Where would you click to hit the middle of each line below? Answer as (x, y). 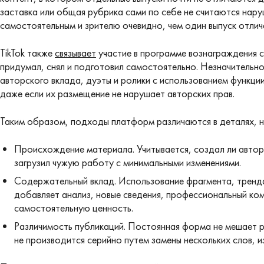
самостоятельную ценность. (74, 208)
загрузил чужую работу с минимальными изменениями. (128, 163)
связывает (75, 53)
